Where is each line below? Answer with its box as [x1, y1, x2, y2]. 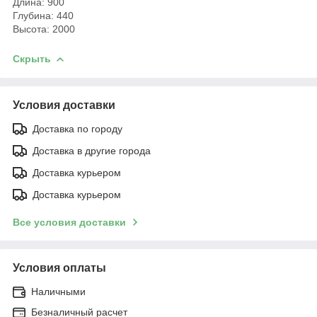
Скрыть [13, 52, 51, 64]
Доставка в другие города [33, 144, 151, 156]
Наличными [31, 285, 86, 297]
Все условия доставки [13, 216, 126, 228]
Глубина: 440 [13, 9, 74, 21]
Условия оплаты [13, 261, 106, 274]
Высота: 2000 [13, 23, 75, 35]
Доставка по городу [33, 122, 122, 134]
